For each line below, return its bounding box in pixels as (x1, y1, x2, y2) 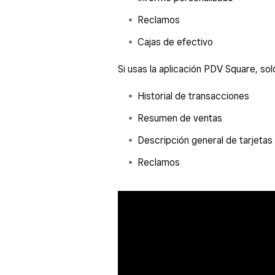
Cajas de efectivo (137, 36, 213, 48)
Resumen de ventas (137, 112, 222, 124)
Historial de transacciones (137, 90, 249, 102)
